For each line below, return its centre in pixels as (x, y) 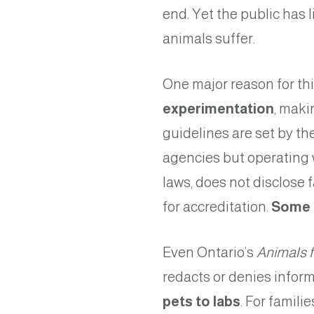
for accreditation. (217, 207)
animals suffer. (210, 39)
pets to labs (202, 302)
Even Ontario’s (210, 253)
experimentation (218, 109)
